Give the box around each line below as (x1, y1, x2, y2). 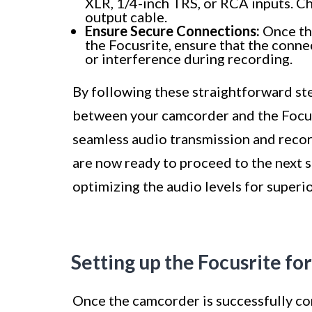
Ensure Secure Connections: (85, 22, 260, 40)
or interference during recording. (85, 50, 292, 68)
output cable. (85, 8, 167, 26)
